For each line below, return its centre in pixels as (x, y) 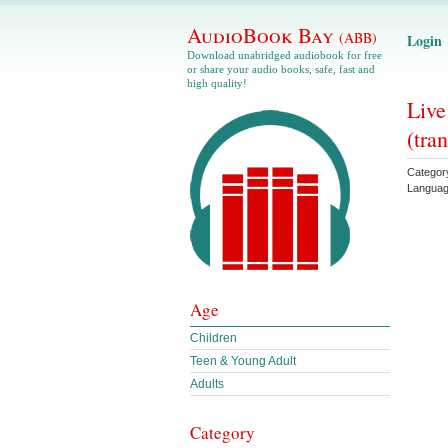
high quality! (217, 83)
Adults (207, 384)
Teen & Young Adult (243, 361)
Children (213, 338)
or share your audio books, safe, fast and (281, 69)
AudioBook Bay (263, 35)
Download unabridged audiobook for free (284, 55)
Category (222, 432)
